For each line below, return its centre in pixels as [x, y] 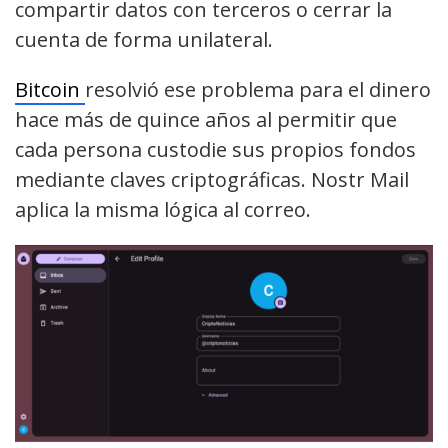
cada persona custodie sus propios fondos [215, 150]
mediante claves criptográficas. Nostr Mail [212, 180]
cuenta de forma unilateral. [144, 40]
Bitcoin [50, 90]
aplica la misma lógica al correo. [163, 210]
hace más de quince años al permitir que [206, 120]
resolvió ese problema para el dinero [258, 90]
